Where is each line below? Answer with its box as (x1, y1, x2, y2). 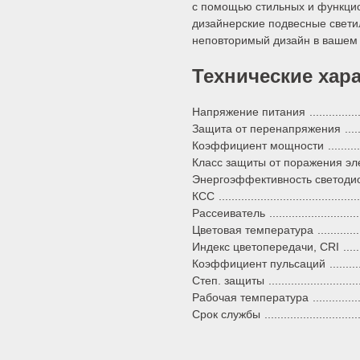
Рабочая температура (192, 290, 309, 304)
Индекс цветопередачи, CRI (192, 239, 339, 253)
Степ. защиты (192, 273, 264, 287)
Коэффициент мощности (192, 138, 324, 152)
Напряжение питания (192, 104, 305, 118)
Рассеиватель (192, 206, 265, 219)
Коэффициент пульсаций (192, 256, 325, 270)
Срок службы (192, 307, 260, 321)
